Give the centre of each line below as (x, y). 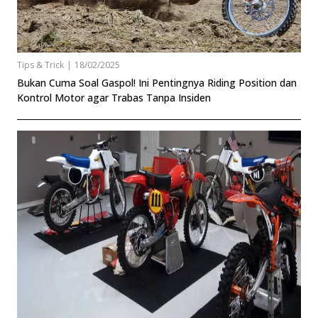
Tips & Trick (40, 65)
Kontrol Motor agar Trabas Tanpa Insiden (114, 97)
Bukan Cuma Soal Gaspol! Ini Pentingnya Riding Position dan (157, 82)
